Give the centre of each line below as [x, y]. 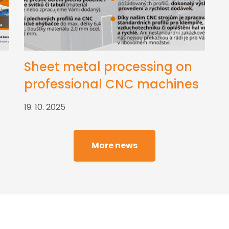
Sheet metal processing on [108, 67]
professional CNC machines [112, 84]
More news [114, 146]
